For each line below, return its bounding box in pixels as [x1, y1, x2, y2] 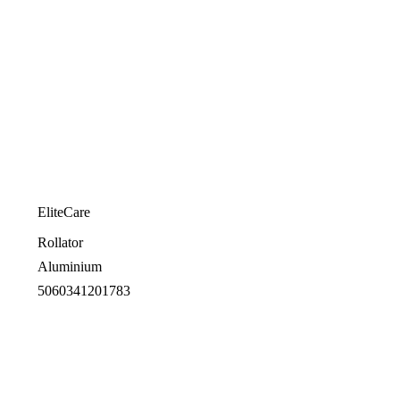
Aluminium [37, 258, 102, 274]
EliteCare [37, 204, 90, 220]
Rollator [37, 234, 83, 250]
